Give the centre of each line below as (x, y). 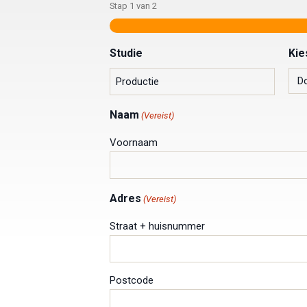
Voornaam (134, 142)
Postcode (132, 280)
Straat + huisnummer (157, 226)
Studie (126, 53)
